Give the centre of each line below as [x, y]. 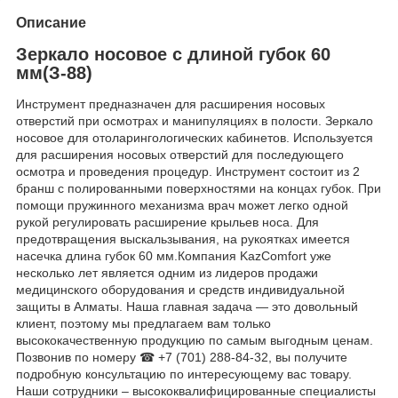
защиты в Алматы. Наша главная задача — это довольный [187, 307]
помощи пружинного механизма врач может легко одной [182, 206]
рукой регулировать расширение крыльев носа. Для [167, 223]
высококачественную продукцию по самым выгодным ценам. [196, 341]
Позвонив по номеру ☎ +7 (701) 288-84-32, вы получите [182, 358]
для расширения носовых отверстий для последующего [180, 155]
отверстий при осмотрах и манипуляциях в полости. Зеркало [195, 121]
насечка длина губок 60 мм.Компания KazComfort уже [174, 256]
